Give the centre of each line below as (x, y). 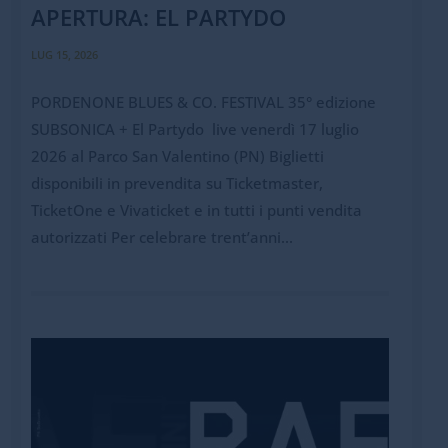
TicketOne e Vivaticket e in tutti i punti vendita (196, 209)
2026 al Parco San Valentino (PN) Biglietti (177, 155)
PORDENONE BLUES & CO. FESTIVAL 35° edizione (203, 101)
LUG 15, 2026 (64, 54)
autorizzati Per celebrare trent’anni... (161, 236)
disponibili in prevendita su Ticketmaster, (176, 182)
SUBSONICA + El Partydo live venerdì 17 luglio (194, 128)
